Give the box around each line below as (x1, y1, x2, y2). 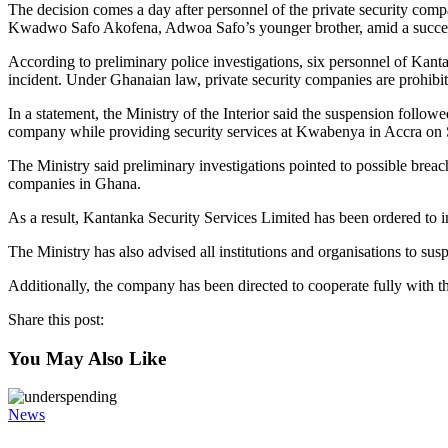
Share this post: (8, 310, 104, 328)
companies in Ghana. (8, 174, 141, 192)
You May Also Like (8, 347, 166, 369)
